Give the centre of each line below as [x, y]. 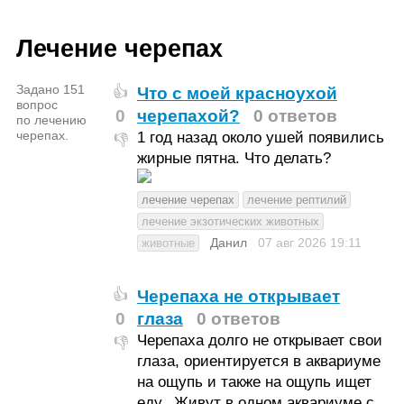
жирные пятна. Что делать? [234, 158]
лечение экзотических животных [230, 221]
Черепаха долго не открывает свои [259, 340]
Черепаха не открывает [238, 296]
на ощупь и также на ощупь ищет [254, 382]
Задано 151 [50, 89]
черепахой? [188, 116]
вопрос [37, 105]
